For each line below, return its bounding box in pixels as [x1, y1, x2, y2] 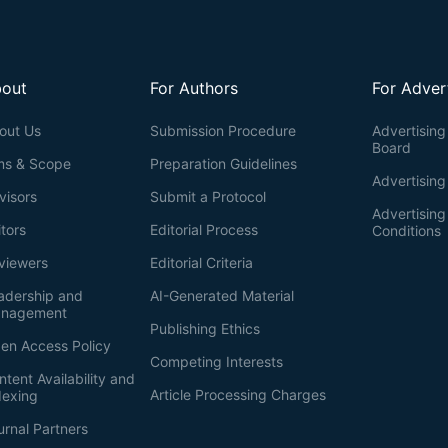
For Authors [150, 78, 238, 98]
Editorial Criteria [150, 254, 253, 271]
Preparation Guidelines [150, 155, 297, 172]
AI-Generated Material [150, 287, 294, 304]
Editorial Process [150, 221, 258, 238]
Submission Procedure [150, 122, 296, 139]
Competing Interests [150, 353, 283, 370]
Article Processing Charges [150, 386, 326, 403]
